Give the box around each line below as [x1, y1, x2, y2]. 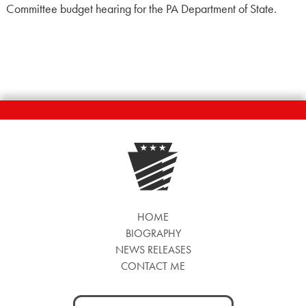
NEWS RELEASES [115, 242, 191, 257]
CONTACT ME [121, 259, 185, 273]
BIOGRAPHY [125, 226, 181, 240]
